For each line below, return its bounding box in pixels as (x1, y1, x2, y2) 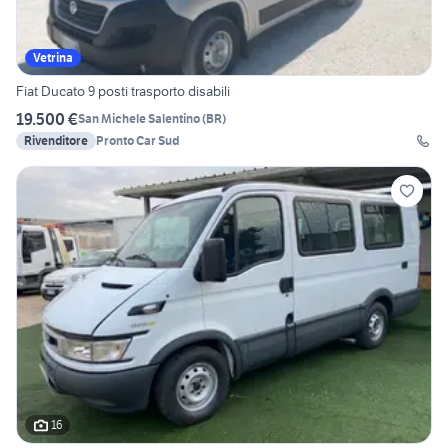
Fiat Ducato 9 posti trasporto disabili (16, 81, 230, 100)
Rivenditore (24, 132, 88, 148)
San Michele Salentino (78, 111, 200, 127)
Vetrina (33, 49, 73, 65)
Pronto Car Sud (96, 132, 179, 148)
